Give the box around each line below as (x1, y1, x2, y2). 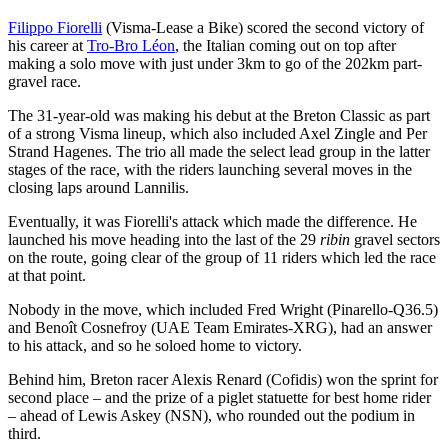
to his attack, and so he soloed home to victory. (8, 337, 302, 355)
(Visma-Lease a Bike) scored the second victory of (102, 19, 424, 37)
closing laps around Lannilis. (8, 179, 189, 197)
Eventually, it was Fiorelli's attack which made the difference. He (8, 213, 417, 231)
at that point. (8, 267, 86, 285)
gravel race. (8, 73, 81, 91)
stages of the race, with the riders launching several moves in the (8, 161, 412, 179)
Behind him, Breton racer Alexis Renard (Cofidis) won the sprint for (8, 371, 438, 389)
